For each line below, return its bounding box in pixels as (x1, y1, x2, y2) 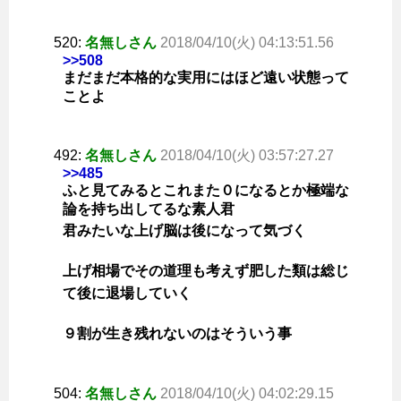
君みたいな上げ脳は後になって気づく (63, 223, 306, 239)
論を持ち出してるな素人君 (63, 201, 235, 218)
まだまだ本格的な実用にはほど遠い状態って (63, 70, 349, 86)
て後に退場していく (63, 286, 192, 302)
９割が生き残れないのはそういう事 (63, 326, 292, 342)
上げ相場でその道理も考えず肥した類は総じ (63, 263, 349, 279)
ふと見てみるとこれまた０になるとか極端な (63, 183, 349, 199)
